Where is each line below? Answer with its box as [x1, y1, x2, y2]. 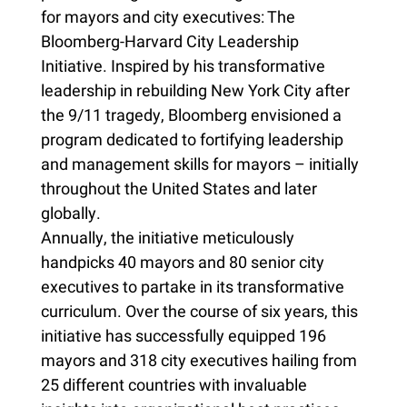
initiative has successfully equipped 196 [40, 324, 326, 350]
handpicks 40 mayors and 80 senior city [40, 251, 324, 276]
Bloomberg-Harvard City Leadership [40, 30, 299, 55]
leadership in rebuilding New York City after [40, 79, 350, 104]
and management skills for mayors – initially [40, 153, 359, 178]
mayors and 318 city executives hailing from [40, 349, 357, 374]
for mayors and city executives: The [40, 5, 295, 31]
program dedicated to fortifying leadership [40, 128, 343, 154]
